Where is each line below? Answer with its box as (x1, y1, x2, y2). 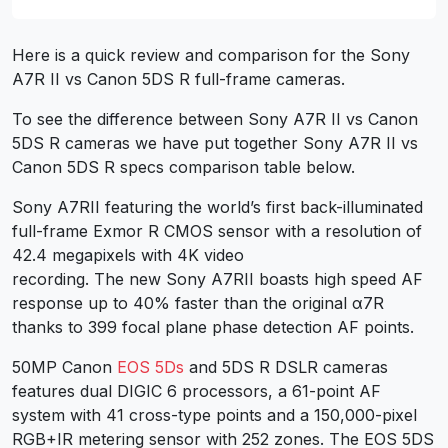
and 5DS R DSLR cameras (184, 356, 388, 377)
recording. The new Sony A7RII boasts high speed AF (12, 268, 423, 289)
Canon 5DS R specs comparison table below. (12, 156, 355, 177)
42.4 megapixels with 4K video (12, 244, 244, 265)
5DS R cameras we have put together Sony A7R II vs (12, 132, 418, 153)
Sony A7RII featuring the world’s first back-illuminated (12, 196, 423, 217)
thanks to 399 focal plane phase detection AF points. (12, 316, 414, 337)
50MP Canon (12, 356, 117, 377)
